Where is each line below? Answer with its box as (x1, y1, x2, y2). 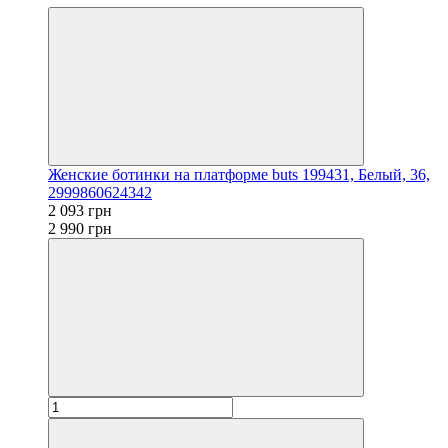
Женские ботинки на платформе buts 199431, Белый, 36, (48, 165, 430, 183)
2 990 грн (48, 219, 112, 237)
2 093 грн (48, 201, 112, 219)
